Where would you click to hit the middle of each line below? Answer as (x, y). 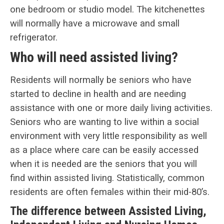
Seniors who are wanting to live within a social (104, 122)
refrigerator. (34, 37)
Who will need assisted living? (94, 57)
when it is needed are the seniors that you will (103, 164)
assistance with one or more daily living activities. (111, 108)
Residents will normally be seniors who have (101, 80)
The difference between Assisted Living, (108, 211)
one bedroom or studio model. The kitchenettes (107, 9)
